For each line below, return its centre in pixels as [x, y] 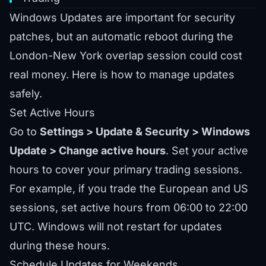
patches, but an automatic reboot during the [121, 37]
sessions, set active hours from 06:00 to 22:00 [129, 208]
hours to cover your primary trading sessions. [126, 170]
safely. [26, 94]
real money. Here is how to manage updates [122, 75]
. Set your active [207, 151]
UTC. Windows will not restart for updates [116, 227]
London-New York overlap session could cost [126, 56]
